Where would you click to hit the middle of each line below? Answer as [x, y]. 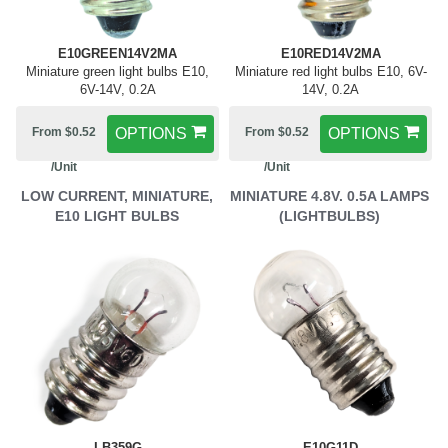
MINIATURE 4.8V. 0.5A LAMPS [329, 196]
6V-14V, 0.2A [117, 89]
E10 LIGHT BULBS [116, 216]
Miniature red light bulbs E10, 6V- [330, 71]
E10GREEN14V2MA [117, 53]
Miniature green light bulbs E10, [117, 71]
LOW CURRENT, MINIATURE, [116, 196]
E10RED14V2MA [330, 53]
